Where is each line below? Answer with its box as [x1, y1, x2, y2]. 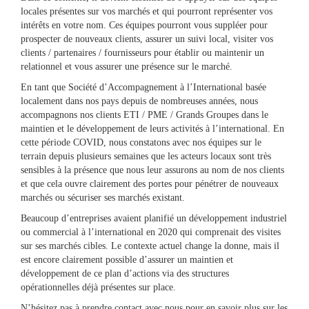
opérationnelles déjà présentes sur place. [21, 282, 176, 292]
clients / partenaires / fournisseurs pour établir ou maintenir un [21, 48, 264, 58]
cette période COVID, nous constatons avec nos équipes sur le [21, 137, 261, 148]
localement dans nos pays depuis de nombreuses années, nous [21, 96, 258, 106]
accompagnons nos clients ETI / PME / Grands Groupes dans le [21, 110, 268, 120]
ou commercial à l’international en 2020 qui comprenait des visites [21, 227, 281, 237]
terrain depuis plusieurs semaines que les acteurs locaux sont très [21, 151, 271, 161]
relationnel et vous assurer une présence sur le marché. [21, 61, 232, 72]
